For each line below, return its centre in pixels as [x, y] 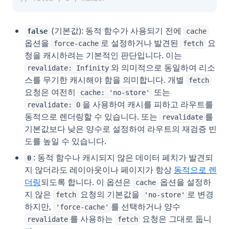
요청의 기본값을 [110, 194]
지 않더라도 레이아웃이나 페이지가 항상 [99, 170]
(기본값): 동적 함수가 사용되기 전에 [117, 31]
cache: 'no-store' [115, 93]
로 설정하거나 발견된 [141, 43]
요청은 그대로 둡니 [176, 219]
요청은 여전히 [51, 92]
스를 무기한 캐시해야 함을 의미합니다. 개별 [105, 80]
